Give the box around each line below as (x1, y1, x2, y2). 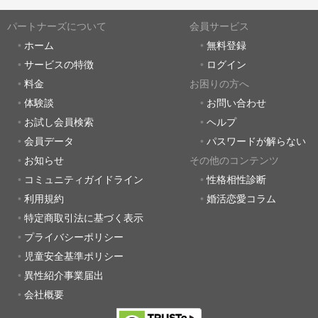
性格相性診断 (206, 175, 266, 186)
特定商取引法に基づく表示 (24, 213, 143, 224)
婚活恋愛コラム (206, 194, 276, 205)
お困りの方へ (189, 79, 249, 90)
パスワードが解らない (206, 136, 306, 148)
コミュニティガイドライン (24, 175, 143, 186)
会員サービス (189, 21, 249, 33)
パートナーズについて (7, 21, 106, 33)
